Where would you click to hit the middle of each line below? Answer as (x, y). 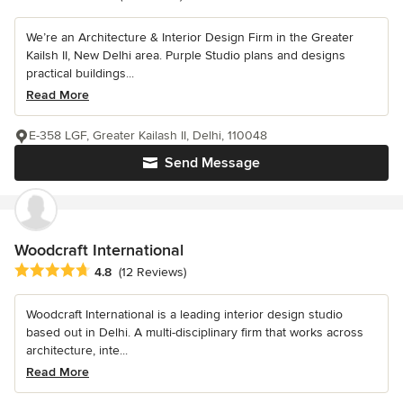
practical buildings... (80, 73)
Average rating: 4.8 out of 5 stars (116, 270)
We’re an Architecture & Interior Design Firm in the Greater (190, 37)
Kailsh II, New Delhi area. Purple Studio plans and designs (186, 55)
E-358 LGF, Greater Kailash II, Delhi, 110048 (148, 135)
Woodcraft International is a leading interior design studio (184, 314)
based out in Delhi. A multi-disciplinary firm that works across (195, 332)
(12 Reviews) (152, 272)
